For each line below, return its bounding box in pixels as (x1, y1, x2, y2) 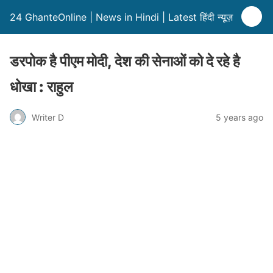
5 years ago (216, 112, 263, 122)
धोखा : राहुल (10, 78, 73, 96)
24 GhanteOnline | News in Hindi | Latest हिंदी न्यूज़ (10, 11, 233, 23)
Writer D (32, 112, 64, 122)
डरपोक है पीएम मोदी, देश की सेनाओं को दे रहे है (10, 52, 240, 70)
